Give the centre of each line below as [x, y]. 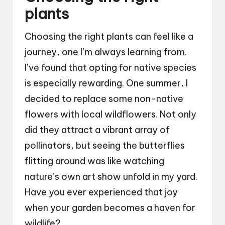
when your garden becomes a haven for [110, 207]
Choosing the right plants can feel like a [109, 36]
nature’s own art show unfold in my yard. [111, 176]
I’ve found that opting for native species [110, 67]
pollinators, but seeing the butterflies [105, 145]
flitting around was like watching [94, 161]
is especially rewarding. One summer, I [106, 83]
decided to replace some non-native [104, 98]
